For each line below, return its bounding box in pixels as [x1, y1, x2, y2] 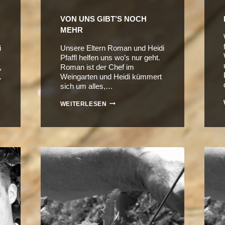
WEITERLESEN [60, 100, 107, 107]
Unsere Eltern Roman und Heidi [60, 43, 164, 52]
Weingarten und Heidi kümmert [60, 72, 162, 81]
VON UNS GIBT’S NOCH [60, 14, 147, 23]
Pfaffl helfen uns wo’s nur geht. [60, 53, 160, 62]
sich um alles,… [60, 81, 113, 90]
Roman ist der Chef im [60, 62, 134, 71]
